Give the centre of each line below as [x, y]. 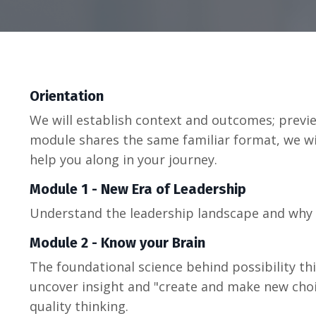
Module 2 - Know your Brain [117, 242]
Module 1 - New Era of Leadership [138, 189]
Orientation [67, 96]
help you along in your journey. [125, 159]
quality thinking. [79, 306]
